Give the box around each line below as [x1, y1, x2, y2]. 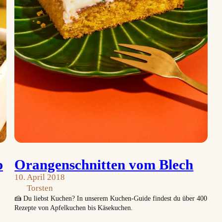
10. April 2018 [14, 172, 65, 182]
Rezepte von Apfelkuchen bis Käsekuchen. [14, 203, 133, 212]
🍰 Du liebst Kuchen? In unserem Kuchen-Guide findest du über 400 [14, 194, 208, 202]
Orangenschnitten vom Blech [14, 156, 194, 172]
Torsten [26, 183, 53, 193]
